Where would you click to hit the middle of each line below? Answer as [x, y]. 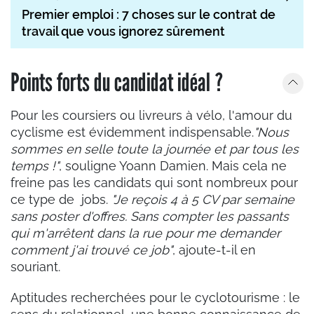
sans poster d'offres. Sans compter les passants [150, 217]
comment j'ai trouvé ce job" [91, 250]
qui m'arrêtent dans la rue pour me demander [145, 233]
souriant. [35, 267]
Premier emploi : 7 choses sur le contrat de [149, 15]
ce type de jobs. [61, 200]
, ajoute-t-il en [214, 250]
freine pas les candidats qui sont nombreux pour [154, 183]
